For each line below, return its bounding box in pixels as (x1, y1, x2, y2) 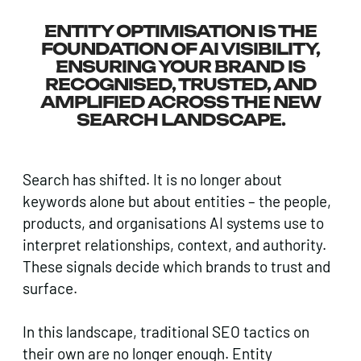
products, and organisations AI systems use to (23, 213, 324, 232)
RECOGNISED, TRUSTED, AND (44, 74, 317, 95)
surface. (23, 278, 77, 297)
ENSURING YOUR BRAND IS (56, 56, 305, 77)
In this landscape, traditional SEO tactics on (23, 322, 309, 341)
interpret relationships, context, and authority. (23, 234, 326, 254)
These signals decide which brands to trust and (23, 256, 330, 276)
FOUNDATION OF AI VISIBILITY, (41, 39, 320, 60)
